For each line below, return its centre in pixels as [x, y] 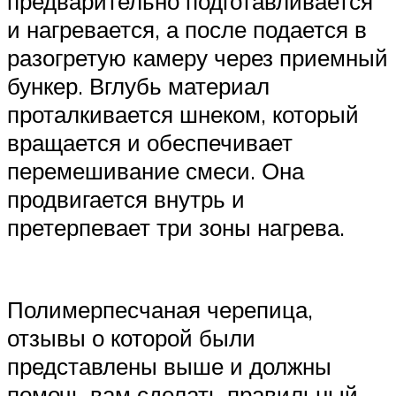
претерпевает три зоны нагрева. [176, 228]
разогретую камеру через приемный [198, 58]
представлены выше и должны [169, 366]
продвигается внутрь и [126, 199]
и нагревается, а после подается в [187, 30]
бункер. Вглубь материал [138, 86]
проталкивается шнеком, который [183, 114]
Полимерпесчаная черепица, [160, 310]
